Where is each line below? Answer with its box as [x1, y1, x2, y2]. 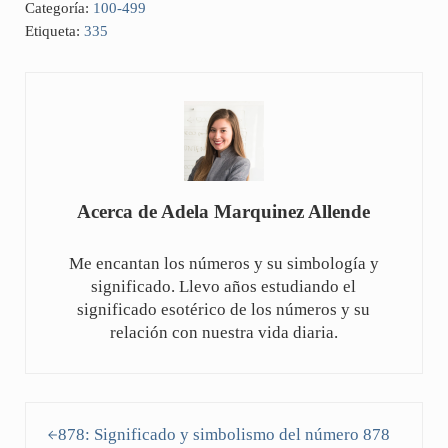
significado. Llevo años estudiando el [91, 277, 357, 297]
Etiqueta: [24, 23, 84, 40]
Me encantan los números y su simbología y [68, 254, 379, 274]
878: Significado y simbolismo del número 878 [57, 425, 390, 445]
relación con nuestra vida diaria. [109, 323, 338, 343]
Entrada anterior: [23, 404, 144, 424]
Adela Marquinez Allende [161, 201, 371, 223]
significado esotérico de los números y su [77, 300, 371, 320]
